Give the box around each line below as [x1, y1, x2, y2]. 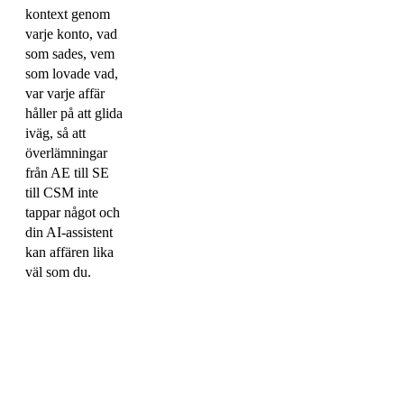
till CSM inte [25, 185, 98, 201]
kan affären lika [25, 244, 114, 261]
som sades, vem [25, 46, 115, 62]
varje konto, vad [25, 26, 117, 42]
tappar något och [25, 205, 120, 221]
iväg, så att [25, 125, 86, 142]
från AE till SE [25, 165, 109, 181]
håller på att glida [25, 106, 123, 122]
